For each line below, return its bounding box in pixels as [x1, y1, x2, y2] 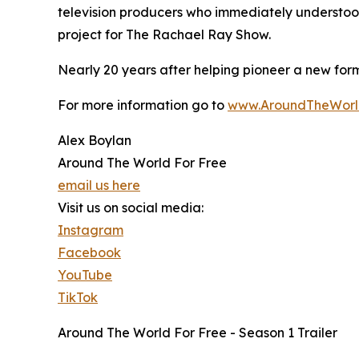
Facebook [58, 244, 121, 261]
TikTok [58, 289, 98, 306]
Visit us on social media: [58, 200, 204, 216]
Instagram [58, 222, 123, 239]
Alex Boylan [58, 132, 131, 149]
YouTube [58, 267, 112, 284]
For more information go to [58, 97, 228, 114]
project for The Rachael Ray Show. [58, 26, 271, 43]
